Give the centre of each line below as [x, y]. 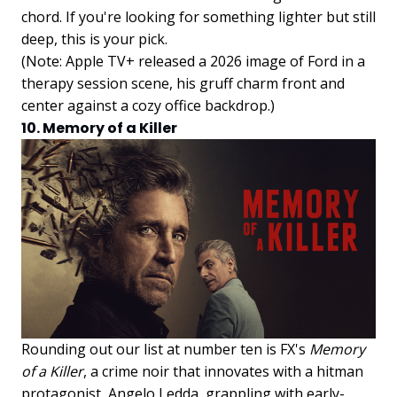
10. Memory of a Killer [99, 128]
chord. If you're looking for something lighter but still [198, 16]
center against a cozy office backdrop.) [148, 105]
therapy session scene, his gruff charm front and [183, 83]
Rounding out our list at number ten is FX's [165, 349]
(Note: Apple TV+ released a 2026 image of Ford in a [193, 61]
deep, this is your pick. [94, 39]
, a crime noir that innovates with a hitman [223, 371]
